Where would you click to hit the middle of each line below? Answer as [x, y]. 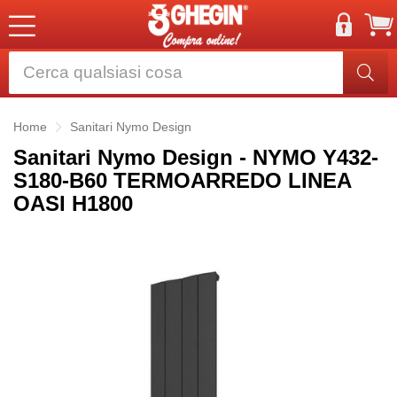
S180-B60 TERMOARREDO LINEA [182, 180]
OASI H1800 [73, 203]
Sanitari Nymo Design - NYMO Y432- [196, 157]
